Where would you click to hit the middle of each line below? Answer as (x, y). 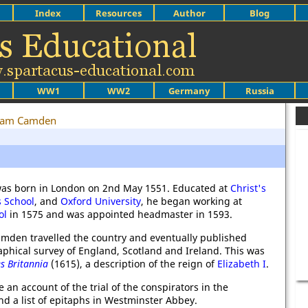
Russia (260, 90)
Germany (189, 90)
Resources (119, 13)
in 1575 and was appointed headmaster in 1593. (120, 214)
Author (189, 13)
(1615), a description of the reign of (133, 264)
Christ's (248, 188)
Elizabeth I (242, 264)
